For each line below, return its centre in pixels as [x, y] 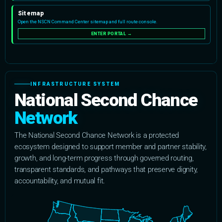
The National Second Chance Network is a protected [97, 135]
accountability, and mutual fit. [60, 181]
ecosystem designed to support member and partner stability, [111, 146]
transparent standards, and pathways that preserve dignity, [106, 169]
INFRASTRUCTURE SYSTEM [75, 84]
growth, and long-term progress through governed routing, [104, 158]
